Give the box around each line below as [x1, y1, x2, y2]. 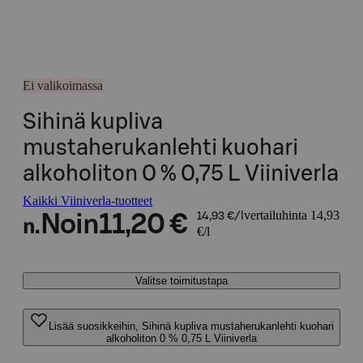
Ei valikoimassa [23, 79, 103, 92]
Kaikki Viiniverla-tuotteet [23, 194, 152, 207]
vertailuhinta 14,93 [243, 208, 340, 222]
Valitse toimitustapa [135, 275, 228, 287]
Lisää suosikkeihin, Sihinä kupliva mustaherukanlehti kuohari [49, 320, 334, 332]
